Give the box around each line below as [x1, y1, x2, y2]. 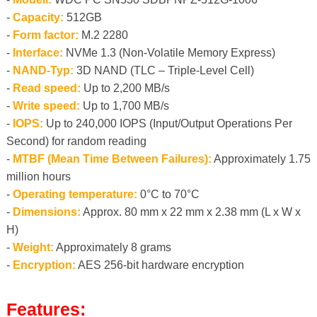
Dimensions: [12, 206, 81, 219]
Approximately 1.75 [211, 153, 311, 166]
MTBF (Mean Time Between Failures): [12, 153, 212, 166]
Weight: [12, 241, 54, 254]
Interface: [12, 47, 63, 59]
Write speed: [12, 100, 80, 113]
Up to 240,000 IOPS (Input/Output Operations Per [42, 117, 292, 130]
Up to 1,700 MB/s [79, 100, 169, 113]
